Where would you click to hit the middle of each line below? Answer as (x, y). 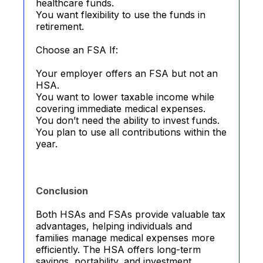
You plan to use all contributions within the (131, 132)
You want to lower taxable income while (125, 97)
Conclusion (62, 191)
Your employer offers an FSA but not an (127, 73)
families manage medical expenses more (125, 238)
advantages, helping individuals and (114, 226)
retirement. (60, 26)
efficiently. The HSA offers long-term (118, 249)
